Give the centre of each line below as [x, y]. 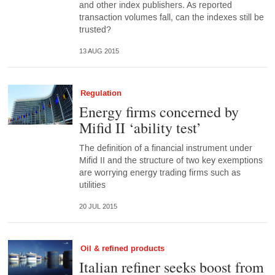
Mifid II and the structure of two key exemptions [171, 161]
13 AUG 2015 [99, 51]
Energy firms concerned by [159, 112]
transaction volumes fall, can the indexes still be [171, 18]
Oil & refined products [122, 249]
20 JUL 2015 [98, 206]
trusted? [95, 30]
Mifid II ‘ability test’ [140, 128]
